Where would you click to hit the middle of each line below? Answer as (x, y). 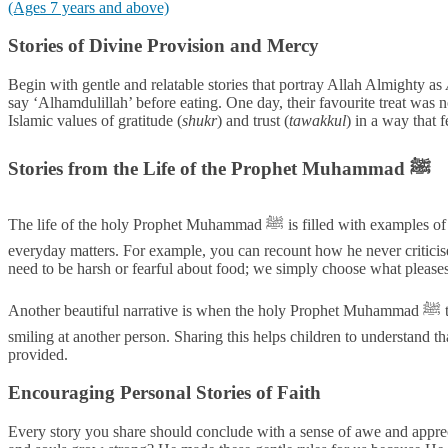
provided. (40, 354)
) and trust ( (253, 121)
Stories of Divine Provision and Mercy (166, 46)
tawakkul (317, 121)
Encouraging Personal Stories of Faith (167, 393)
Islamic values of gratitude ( (95, 121)
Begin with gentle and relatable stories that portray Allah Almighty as (227, 85)
